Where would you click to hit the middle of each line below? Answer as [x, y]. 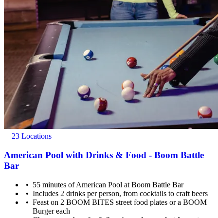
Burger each [52, 211]
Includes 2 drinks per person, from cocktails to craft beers [120, 193]
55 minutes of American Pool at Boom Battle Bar [108, 184]
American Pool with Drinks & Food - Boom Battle [104, 155]
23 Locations [31, 136]
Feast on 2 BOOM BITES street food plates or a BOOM [120, 202]
